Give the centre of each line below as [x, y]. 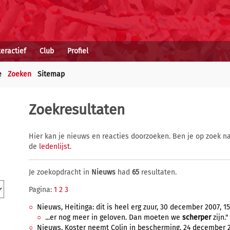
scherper [197, 217]
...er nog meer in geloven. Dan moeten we [114, 217]
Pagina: [41, 190]
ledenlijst [54, 147]
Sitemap [51, 74]
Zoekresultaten [77, 110]
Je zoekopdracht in [60, 172]
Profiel [78, 51]
